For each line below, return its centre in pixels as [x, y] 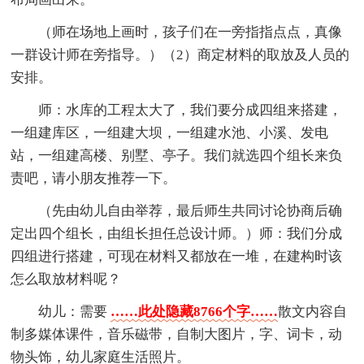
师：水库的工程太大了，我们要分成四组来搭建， [191, 110]
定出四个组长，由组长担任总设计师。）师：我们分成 [177, 233]
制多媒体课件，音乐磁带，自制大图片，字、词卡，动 [177, 334]
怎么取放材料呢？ [66, 279]
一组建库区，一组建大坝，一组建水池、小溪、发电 [170, 132]
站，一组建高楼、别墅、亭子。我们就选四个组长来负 [177, 155]
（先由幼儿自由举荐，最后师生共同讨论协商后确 [191, 210]
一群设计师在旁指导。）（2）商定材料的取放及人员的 [180, 54]
